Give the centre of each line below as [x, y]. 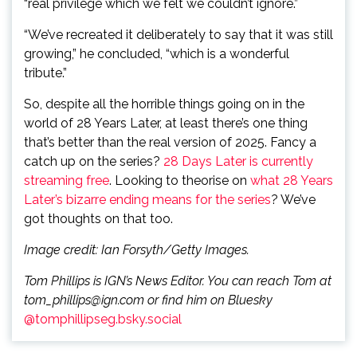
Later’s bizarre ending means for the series [147, 200]
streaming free [67, 180]
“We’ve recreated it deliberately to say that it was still [178, 35]
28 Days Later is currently [238, 161]
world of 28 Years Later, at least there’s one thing [166, 123]
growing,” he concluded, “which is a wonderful [157, 54]
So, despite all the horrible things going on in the [164, 104]
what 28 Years [292, 180]
